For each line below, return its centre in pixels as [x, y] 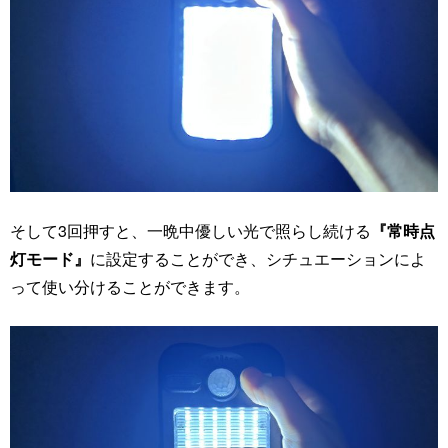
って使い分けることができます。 [130, 286]
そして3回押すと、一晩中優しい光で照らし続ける [190, 230]
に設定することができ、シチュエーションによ [258, 258]
